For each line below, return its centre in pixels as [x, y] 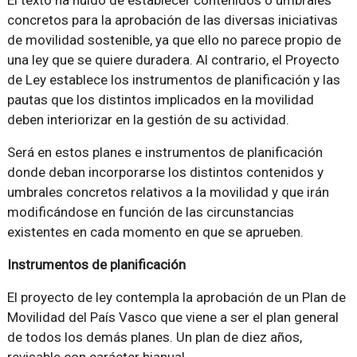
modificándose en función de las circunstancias [150, 212]
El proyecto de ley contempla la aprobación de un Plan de [176, 297]
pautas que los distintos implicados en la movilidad [160, 100]
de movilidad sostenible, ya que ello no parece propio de [174, 40]
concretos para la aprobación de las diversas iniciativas [172, 20]
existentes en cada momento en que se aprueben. [155, 232]
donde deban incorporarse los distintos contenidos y [165, 172]
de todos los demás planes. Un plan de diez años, [154, 337]
